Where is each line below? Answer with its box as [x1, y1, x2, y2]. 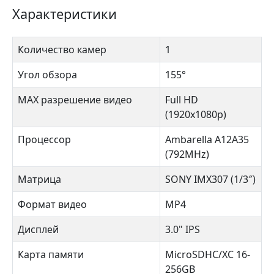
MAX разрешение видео [18, 93, 132, 106]
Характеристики [12, 5, 117, 23]
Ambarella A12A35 [165, 133, 249, 146]
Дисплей [18, 223, 59, 236]
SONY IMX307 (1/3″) [165, 172, 256, 186]
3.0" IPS [165, 223, 200, 236]
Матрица [18, 172, 61, 186]
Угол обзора [18, 68, 77, 81]
